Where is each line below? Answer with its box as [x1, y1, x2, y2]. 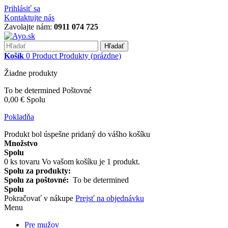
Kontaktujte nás [4, 13, 54, 22]
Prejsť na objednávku [75, 194, 144, 203]
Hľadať [104, 42, 124, 50]
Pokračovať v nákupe [4, 194, 75, 203]
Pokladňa [4, 112, 34, 121]
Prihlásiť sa [4, 4, 40, 13]
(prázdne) [91, 51, 121, 60]
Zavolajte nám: [4, 22, 54, 31]
